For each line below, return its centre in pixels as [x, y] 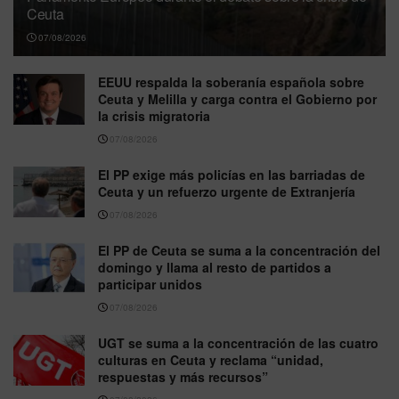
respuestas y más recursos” [183, 376]
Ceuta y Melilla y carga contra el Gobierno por [237, 98]
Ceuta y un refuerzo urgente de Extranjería [227, 191]
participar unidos [150, 284]
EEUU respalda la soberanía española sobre [231, 81]
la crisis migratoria [154, 115]
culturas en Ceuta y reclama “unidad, [211, 359]
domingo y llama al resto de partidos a [215, 267]
